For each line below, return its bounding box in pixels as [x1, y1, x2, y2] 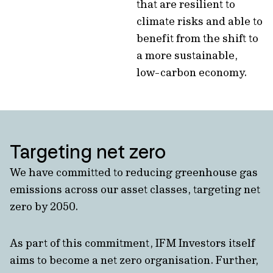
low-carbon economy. [136, 65, 247, 79]
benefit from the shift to [136, 31, 258, 45]
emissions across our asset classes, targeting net [10, 182, 260, 196]
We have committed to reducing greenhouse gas [10, 165, 258, 179]
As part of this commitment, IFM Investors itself [10, 236, 255, 250]
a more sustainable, [136, 48, 238, 62]
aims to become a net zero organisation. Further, [10, 253, 258, 267]
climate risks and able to [136, 14, 263, 28]
